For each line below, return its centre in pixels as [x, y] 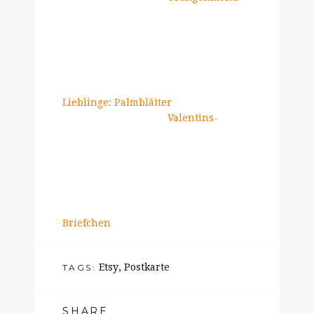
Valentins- [193, 118]
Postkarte [147, 267]
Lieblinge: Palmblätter [117, 102]
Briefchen [87, 223]
